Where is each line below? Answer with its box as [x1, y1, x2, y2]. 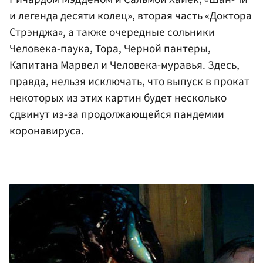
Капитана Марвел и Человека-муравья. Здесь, [9, 56, 240, 73]
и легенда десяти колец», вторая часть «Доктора [9, 7, 252, 24]
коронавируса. [9, 122, 84, 139]
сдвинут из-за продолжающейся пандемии [9, 106, 224, 123]
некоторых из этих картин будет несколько [9, 89, 227, 106]
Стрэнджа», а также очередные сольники [9, 23, 215, 41]
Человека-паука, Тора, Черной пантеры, [9, 40, 211, 57]
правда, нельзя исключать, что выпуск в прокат [9, 73, 249, 90]
